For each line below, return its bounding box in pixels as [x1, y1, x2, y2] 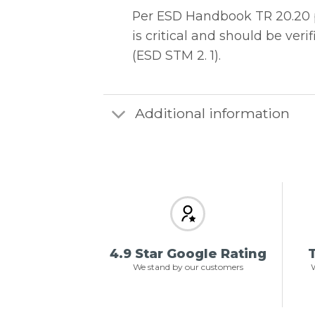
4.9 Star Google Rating [109, 245, 266, 262]
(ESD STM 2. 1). [131, 47, 221, 63]
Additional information [134, 105, 290, 122]
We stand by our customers [132, 261, 243, 272]
